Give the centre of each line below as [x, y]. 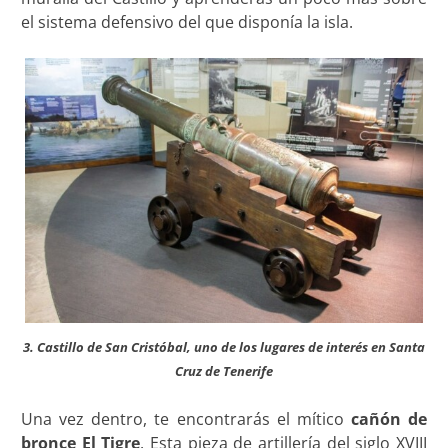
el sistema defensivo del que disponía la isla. [186, 21]
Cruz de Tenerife [224, 371]
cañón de [389, 419]
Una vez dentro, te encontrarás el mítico [185, 419]
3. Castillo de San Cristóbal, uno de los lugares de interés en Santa [224, 347]
